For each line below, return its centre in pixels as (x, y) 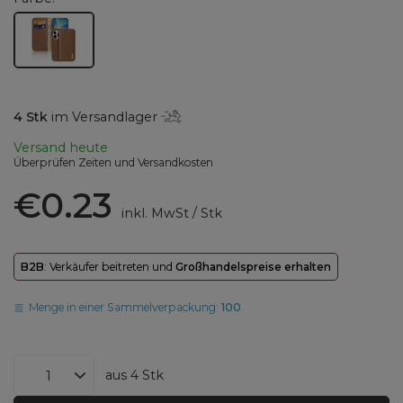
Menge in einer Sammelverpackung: (125, 308)
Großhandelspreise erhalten (253, 267)
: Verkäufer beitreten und (110, 267)
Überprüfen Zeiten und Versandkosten (113, 163)
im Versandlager (105, 116)
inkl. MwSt (153, 214)
